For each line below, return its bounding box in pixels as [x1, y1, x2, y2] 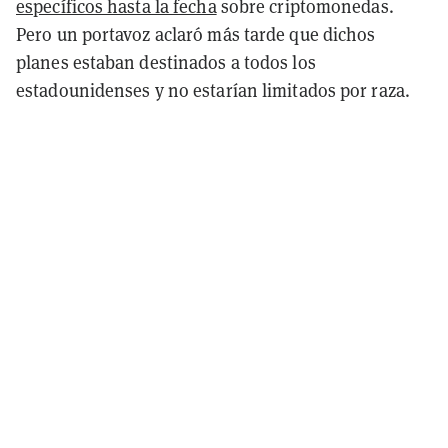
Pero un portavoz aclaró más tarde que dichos [16, 21, 376, 46]
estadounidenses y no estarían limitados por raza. [16, 77, 410, 102]
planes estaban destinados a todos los [16, 49, 316, 74]
